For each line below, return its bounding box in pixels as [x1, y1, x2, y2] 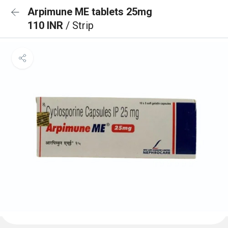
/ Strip [66, 19, 94, 32]
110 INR [27, 19, 66, 32]
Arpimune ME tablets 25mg [27, 6, 152, 18]
